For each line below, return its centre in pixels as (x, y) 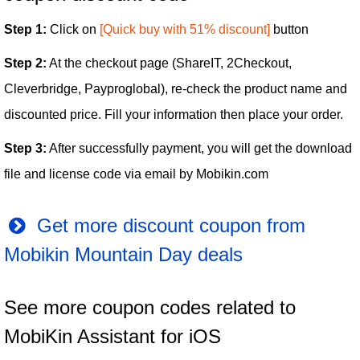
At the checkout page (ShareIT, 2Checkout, (169, 63)
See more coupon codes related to (150, 308)
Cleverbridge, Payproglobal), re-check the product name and (176, 89)
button (289, 30)
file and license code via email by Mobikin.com (136, 174)
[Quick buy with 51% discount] (185, 30)
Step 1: (25, 30)
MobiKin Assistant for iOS (112, 337)
